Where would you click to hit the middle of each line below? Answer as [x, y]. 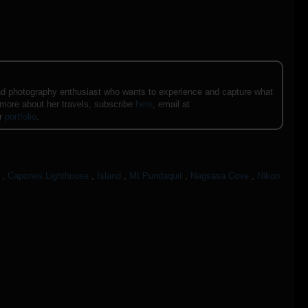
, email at [171, 104]
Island [109, 176]
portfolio [21, 116]
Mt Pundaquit [156, 176]
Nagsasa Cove [220, 176]
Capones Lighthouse [48, 176]
